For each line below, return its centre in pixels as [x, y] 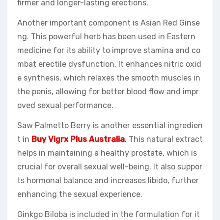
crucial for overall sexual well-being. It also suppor [110, 166]
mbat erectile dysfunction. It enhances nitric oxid [109, 64]
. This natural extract [164, 139]
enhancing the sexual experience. [80, 194]
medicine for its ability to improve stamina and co [109, 50]
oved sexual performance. [65, 105]
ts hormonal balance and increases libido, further [108, 180]
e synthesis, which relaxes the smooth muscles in [109, 78]
